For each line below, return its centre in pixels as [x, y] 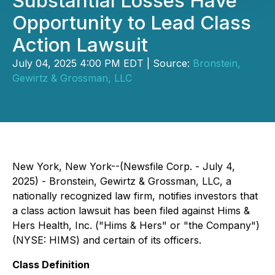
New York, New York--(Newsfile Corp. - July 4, [124, 166]
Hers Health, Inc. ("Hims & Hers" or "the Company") [136, 225]
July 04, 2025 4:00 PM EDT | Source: [103, 63]
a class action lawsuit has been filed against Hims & [131, 211]
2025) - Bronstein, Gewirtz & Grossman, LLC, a [122, 181]
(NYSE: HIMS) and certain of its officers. [107, 240]
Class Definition [51, 265]
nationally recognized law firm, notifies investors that [135, 196]
